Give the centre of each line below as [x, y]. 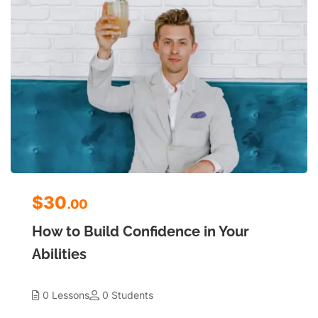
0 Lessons [66, 295]
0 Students [128, 295]
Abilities [59, 254]
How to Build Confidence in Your [141, 231]
